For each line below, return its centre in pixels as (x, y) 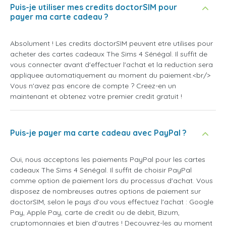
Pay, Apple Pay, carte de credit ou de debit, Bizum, (95, 213)
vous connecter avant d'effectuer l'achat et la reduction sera (111, 65)
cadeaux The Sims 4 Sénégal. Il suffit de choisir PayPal (101, 170)
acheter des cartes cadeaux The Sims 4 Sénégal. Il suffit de (109, 54)
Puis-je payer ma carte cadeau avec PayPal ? (98, 133)
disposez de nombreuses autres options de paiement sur (105, 191)
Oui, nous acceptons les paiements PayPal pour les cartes (108, 160)
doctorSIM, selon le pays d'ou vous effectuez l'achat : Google (112, 202)
